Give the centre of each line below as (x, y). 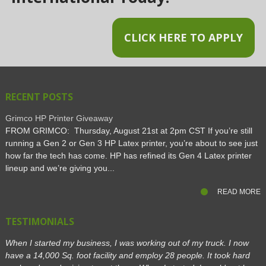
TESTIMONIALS (39, 222)
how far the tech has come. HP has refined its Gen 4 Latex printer (128, 156)
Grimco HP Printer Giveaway (59, 118)
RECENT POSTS (39, 97)
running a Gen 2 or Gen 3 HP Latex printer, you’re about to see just (131, 143)
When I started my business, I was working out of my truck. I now (127, 243)
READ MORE (239, 192)
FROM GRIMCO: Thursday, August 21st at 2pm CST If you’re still (129, 131)
